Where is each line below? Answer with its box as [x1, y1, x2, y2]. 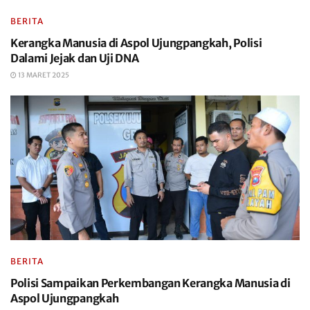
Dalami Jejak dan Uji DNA [10, 51, 139, 65]
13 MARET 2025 [17, 71, 69, 80]
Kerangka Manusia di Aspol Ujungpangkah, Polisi [10, 36, 262, 50]
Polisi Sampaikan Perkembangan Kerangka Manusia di [10, 276, 291, 290]
